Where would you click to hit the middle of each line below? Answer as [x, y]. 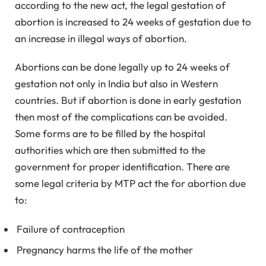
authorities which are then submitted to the [110, 150]
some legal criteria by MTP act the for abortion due [130, 183]
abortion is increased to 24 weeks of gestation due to [133, 21]
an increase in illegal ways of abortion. [101, 38]
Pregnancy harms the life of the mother [105, 250]
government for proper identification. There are [122, 167]
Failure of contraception [71, 229]
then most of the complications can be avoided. [121, 117]
